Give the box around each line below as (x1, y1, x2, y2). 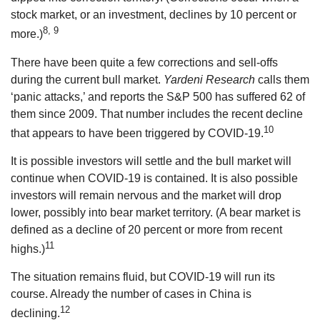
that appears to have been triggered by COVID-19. (11, 126, 264, 139)
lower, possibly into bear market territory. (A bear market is (11, 206, 301, 219)
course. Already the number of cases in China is (11, 288, 251, 301)
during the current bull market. (11, 73, 164, 86)
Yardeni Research (164, 73, 255, 86)
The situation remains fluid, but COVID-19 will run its (11, 271, 275, 284)
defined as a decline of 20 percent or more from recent (11, 223, 282, 236)
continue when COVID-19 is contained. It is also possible (11, 171, 298, 184)
